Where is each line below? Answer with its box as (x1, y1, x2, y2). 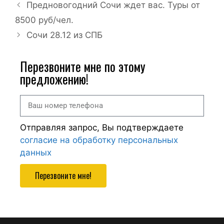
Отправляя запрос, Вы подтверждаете (20, 122, 183, 132)
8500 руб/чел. (15, 14, 73, 25)
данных (20, 147, 51, 157)
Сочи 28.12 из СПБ (26, 29, 103, 40)
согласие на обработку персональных (20, 134, 178, 145)
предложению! (20, 69, 88, 88)
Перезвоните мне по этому (20, 56, 145, 75)
